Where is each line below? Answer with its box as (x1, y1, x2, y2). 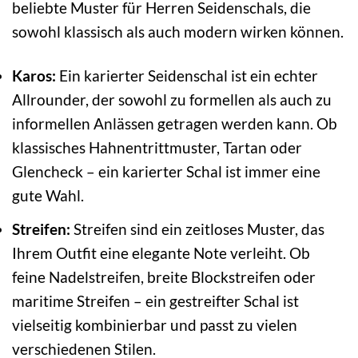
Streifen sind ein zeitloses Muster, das (70, 219, 324, 238)
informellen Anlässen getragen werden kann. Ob (12, 114, 337, 133)
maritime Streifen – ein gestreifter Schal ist (12, 291, 299, 310)
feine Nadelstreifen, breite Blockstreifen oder (12, 267, 316, 286)
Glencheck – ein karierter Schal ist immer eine (12, 162, 320, 181)
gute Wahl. (12, 186, 84, 205)
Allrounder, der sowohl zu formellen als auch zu (12, 90, 332, 109)
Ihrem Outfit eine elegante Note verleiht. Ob (12, 243, 310, 262)
